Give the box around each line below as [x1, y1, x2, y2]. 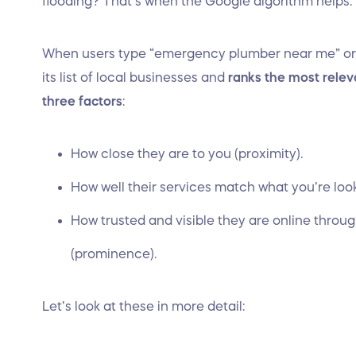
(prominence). [71, 247, 160, 260]
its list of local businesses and [42, 71, 228, 83]
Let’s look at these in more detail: [42, 300, 248, 312]
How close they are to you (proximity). [71, 147, 306, 160]
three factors [42, 95, 122, 107]
